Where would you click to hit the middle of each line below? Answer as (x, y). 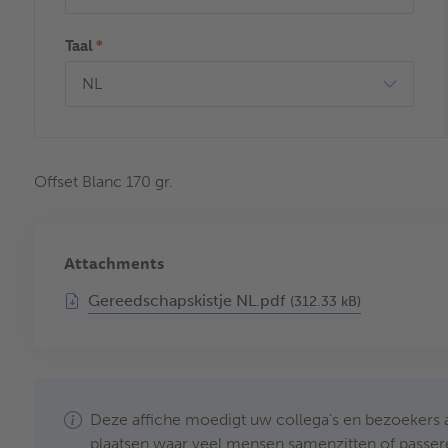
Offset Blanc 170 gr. (103, 181)
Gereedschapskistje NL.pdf (186, 300)
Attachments (114, 263)
